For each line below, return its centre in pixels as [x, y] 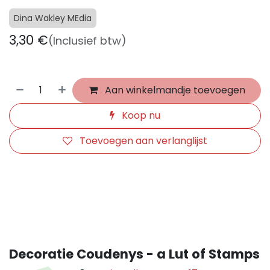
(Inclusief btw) [87, 41]
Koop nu [140, 115]
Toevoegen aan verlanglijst [143, 141]
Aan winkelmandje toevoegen [174, 90]
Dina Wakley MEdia [53, 18]
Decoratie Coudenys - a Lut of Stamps [134, 254]
